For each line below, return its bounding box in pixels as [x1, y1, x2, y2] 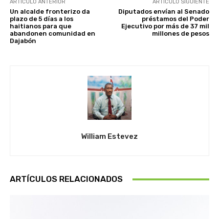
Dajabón [10, 37, 36, 45]
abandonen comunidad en [10, 30, 95, 38]
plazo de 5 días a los [10, 15, 73, 23]
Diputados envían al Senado [118, 8, 209, 16]
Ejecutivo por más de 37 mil [121, 22, 209, 30]
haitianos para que [10, 22, 71, 30]
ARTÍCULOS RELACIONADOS [10, 174, 123, 184]
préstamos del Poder [141, 15, 209, 23]
